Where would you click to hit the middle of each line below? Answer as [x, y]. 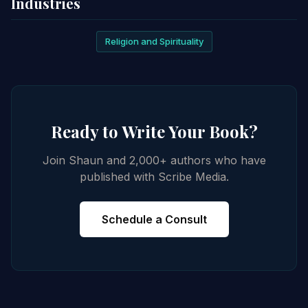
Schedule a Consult [154, 219]
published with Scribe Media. [154, 176]
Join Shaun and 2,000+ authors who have [154, 160]
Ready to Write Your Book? [154, 131]
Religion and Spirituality [154, 41]
